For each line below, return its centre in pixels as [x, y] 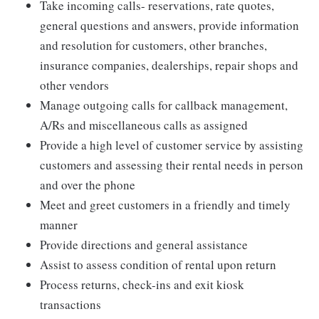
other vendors [74, 85]
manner [59, 225]
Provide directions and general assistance [144, 245]
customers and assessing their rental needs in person [172, 165]
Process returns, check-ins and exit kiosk [142, 284]
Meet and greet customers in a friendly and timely [165, 205]
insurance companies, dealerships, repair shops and [169, 65]
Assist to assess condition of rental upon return [158, 265]
